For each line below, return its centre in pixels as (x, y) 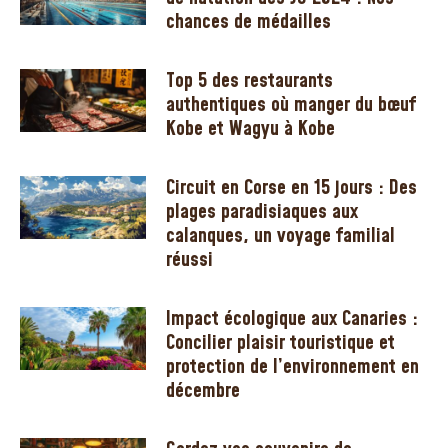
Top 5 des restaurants (250, 80)
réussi (190, 259)
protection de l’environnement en (293, 366)
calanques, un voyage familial (281, 235)
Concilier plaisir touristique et (281, 342)
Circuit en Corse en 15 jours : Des (292, 187)
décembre (203, 390)
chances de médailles (249, 21)
